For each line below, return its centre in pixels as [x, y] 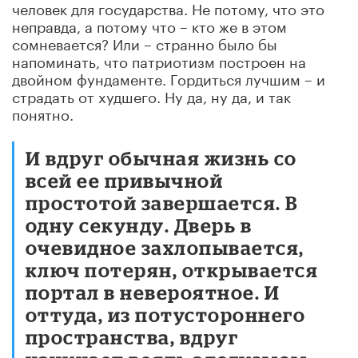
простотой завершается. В [162, 202]
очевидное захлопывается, [165, 247]
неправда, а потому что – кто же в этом [149, 24]
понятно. [43, 112]
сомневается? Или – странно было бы [145, 42]
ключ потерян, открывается [172, 269]
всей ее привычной [125, 180]
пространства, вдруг [132, 336]
